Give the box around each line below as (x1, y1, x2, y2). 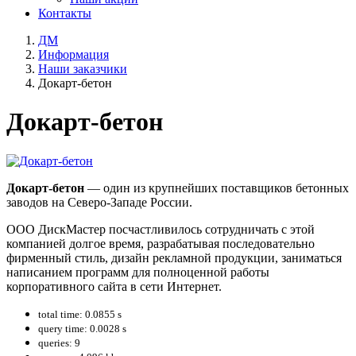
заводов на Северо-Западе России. (6, 195, 192, 209)
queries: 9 (38, 336, 80, 349)
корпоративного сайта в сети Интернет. (6, 279, 222, 293)
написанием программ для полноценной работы (6, 265, 269, 279)
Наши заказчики (38, 62, 127, 75)
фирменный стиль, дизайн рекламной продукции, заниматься (6, 250, 342, 265)
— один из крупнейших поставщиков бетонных (84, 180, 349, 195)
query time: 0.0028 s (38, 322, 126, 335)
